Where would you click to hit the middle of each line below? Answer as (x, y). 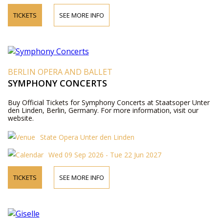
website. (21, 118)
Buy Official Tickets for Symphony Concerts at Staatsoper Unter (109, 102)
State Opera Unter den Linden (87, 137)
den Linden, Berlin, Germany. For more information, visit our (103, 110)
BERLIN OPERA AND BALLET (60, 72)
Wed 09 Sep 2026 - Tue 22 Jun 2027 (105, 154)
